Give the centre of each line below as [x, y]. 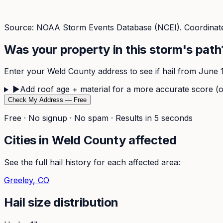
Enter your [26, 71]
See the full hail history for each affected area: [92, 163]
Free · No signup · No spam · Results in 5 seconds [98, 118]
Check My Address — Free [47, 100]
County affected [128, 140]
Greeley [18, 180]
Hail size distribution [61, 203]
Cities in [28, 140]
